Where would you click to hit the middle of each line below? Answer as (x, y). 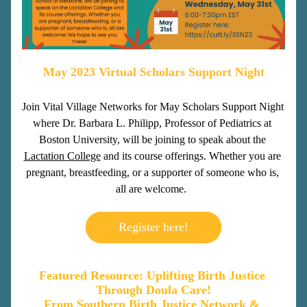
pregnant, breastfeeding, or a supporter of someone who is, (152, 172)
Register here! (153, 227)
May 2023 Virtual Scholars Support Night (153, 72)
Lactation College (62, 156)
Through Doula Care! (153, 290)
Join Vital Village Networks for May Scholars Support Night (153, 107)
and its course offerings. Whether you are (191, 156)
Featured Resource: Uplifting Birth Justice (152, 275)
